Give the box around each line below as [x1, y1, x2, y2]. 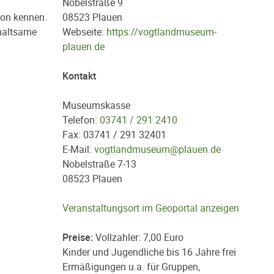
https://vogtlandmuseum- [106, 25, 217, 39]
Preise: [62, 231, 93, 244]
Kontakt [62, 69, 96, 83]
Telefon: [62, 113, 100, 127]
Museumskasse [62, 98, 130, 112]
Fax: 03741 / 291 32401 [62, 128, 166, 141]
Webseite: [62, 25, 106, 39]
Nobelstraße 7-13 [62, 157, 136, 171]
